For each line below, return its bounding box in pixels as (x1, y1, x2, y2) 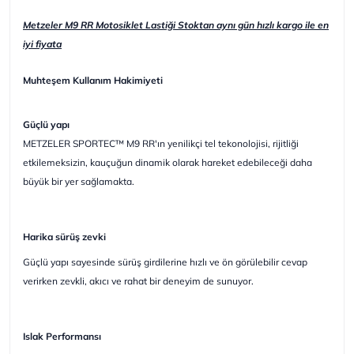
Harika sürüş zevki (23, 230, 106, 243)
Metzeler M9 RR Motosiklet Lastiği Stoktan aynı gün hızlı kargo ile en (23, 18, 329, 31)
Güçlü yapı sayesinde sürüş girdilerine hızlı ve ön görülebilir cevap (23, 255, 307, 268)
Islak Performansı (23, 330, 104, 342)
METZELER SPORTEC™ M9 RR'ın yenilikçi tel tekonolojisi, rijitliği (23, 137, 299, 149)
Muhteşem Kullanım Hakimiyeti (23, 73, 163, 86)
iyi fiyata (23, 37, 62, 50)
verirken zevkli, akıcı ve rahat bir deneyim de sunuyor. (23, 274, 254, 287)
